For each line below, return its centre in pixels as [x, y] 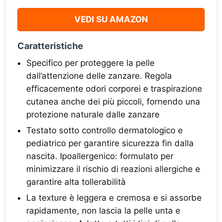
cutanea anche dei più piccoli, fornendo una [113, 102]
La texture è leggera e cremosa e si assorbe [114, 198]
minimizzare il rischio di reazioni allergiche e [113, 169]
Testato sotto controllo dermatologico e [105, 131]
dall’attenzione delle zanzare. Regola [99, 76]
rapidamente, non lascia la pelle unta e [103, 211]
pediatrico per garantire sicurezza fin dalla [110, 143]
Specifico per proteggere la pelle [90, 63]
